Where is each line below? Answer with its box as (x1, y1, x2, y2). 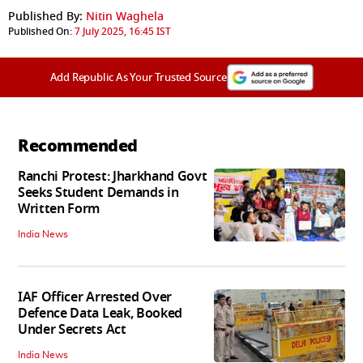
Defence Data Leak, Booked (18, 303, 182, 323)
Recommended (18, 133, 138, 158)
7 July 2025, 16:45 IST (75, 23, 171, 39)
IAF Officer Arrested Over (18, 287, 172, 307)
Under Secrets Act (18, 319, 126, 340)
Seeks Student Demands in (18, 182, 179, 203)
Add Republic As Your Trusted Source (49, 69, 227, 85)
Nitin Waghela (86, 7, 164, 25)
